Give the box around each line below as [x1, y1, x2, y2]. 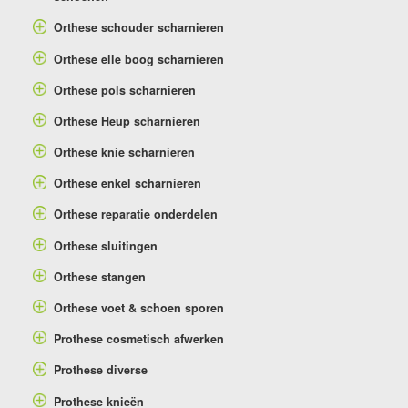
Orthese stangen [53, 268, 146, 285]
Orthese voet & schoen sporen [53, 300, 224, 316]
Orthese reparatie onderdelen [53, 206, 218, 223]
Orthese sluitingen [53, 237, 158, 254]
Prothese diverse [53, 362, 148, 379]
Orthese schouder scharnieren [53, 19, 224, 36]
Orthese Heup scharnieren [53, 112, 200, 129]
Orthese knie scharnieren [53, 144, 195, 161]
